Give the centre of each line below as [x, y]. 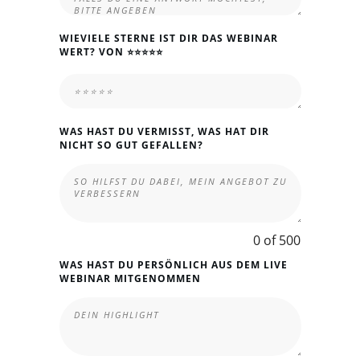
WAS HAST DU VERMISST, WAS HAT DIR [164, 131]
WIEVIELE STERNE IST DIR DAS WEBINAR [168, 38]
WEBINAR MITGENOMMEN [130, 278]
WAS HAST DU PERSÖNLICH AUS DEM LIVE [173, 264]
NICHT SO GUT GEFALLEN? [131, 145]
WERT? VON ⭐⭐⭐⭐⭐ [111, 51]
